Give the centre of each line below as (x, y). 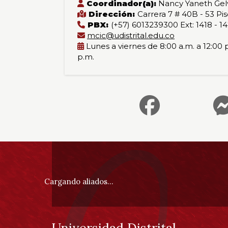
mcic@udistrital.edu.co (131, 35)
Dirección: (112, 14)
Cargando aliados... (79, 181)
